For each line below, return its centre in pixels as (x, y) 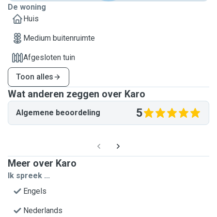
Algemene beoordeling (58, 113)
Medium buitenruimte (59, 38)
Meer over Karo (42, 163)
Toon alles (35, 77)
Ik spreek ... (29, 176)
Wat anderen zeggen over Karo (77, 94)
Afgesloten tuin (49, 57)
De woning (27, 7)
